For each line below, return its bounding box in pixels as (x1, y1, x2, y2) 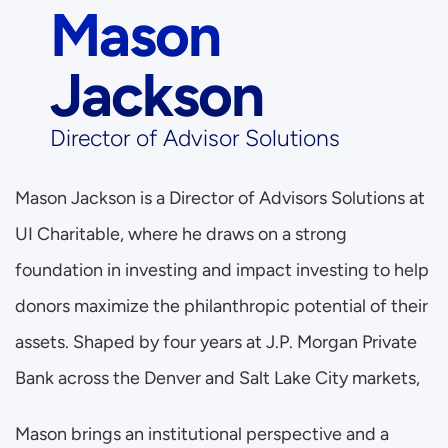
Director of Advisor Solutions (50, 124, 340, 152)
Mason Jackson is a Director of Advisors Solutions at (15, 187, 425, 209)
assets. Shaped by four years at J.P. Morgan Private (15, 331, 417, 353)
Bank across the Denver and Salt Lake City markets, (15, 367, 424, 389)
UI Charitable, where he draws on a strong (15, 223, 347, 245)
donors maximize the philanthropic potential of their (15, 295, 428, 317)
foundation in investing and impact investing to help (15, 259, 429, 281)
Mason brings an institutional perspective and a (15, 423, 389, 445)
